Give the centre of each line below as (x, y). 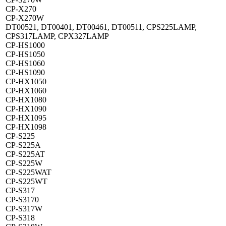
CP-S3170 (22, 200)
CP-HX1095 (26, 118)
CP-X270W (25, 18)
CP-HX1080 (26, 100)
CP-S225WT (26, 182)
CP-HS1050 (25, 54)
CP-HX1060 (26, 91)
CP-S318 (20, 218)
